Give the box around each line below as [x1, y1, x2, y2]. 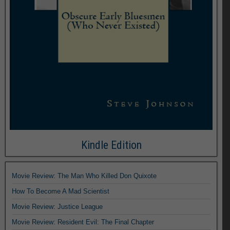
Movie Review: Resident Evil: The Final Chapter [12, 218, 154, 226]
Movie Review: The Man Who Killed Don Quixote [12, 171, 157, 180]
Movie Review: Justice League [12, 202, 103, 210]
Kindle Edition [81, 138, 142, 151]
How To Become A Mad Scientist [12, 187, 109, 195]
